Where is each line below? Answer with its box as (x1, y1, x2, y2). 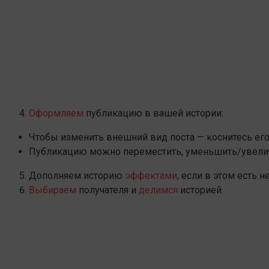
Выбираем (29, 184, 76, 196)
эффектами (125, 169, 177, 181)
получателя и (76, 184, 139, 196)
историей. (178, 184, 223, 196)
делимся (139, 184, 178, 196)
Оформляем (29, 107, 83, 119)
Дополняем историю (29, 169, 125, 181)
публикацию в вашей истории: (83, 107, 223, 119)
